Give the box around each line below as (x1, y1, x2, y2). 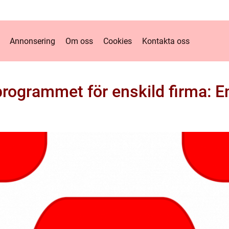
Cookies (103, 36, 132, 46)
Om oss (65, 36, 93, 46)
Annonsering (10, 36, 55, 46)
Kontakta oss (142, 36, 190, 46)
